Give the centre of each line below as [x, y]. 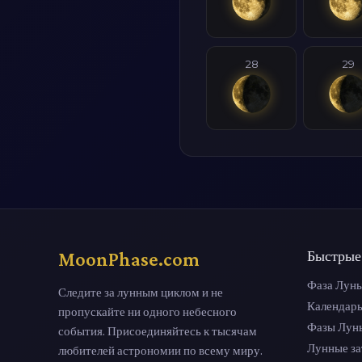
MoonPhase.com [129, 259]
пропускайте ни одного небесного [147, 311]
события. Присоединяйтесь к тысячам [158, 330]
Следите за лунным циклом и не [141, 292]
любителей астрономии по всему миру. [160, 350]
